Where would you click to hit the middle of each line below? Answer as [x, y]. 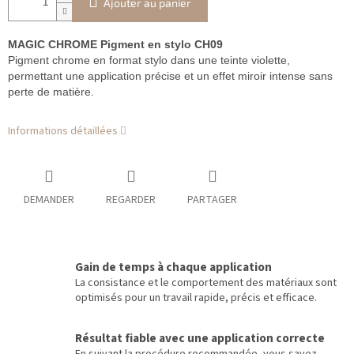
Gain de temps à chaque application [173, 267]
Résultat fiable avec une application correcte [200, 339]
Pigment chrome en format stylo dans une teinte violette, [149, 60]
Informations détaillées [63, 132]
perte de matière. [51, 92]
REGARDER [131, 200]
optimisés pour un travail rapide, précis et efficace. [196, 298]
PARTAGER [212, 200]
